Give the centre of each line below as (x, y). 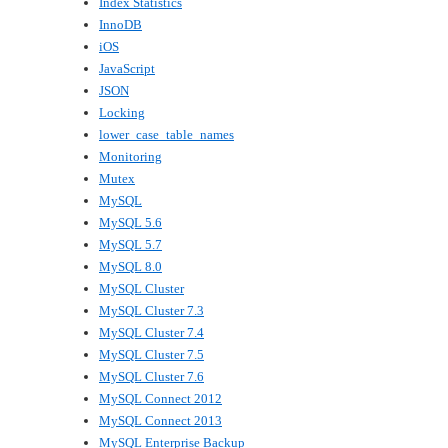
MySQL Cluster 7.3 (151, 311)
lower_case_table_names (166, 135)
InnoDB (120, 25)
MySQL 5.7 (130, 245)
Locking (122, 113)
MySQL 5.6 (130, 223)
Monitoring (130, 157)
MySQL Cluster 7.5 (151, 355)
